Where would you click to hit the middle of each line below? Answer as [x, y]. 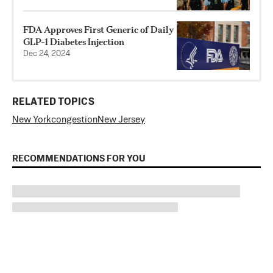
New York [32, 120]
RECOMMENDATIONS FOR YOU [79, 159]
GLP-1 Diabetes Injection [74, 42]
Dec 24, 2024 [47, 54]
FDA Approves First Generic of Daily [99, 30]
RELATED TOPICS [53, 103]
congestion [74, 120]
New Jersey [121, 120]
